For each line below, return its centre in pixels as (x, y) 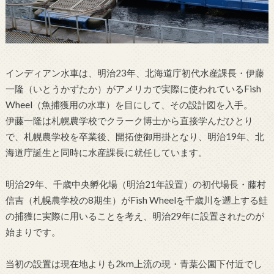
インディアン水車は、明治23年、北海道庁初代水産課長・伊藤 (135, 72)
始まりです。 (33, 231)
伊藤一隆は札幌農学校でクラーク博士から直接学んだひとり (129, 120)
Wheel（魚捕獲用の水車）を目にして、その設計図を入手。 (129, 104)
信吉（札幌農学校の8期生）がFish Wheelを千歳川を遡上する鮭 (136, 200)
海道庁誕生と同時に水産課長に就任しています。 (106, 152)
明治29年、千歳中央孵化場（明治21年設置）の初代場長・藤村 (135, 184)
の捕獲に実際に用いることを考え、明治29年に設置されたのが (135, 216)
